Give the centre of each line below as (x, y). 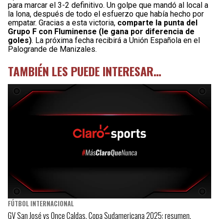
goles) (20, 40)
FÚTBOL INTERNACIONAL (41, 203)
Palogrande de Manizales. (52, 49)
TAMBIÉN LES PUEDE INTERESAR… (85, 71)
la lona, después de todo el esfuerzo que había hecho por (106, 14)
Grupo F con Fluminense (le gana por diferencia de (101, 31)
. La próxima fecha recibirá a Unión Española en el (116, 40)
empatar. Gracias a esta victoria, (63, 22)
